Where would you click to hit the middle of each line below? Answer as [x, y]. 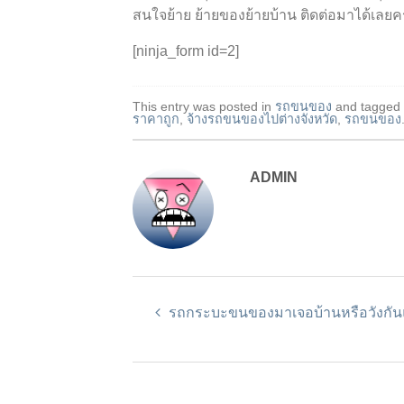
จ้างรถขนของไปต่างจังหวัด [262, 119]
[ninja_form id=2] [186, 50]
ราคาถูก [156, 119]
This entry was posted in [204, 106]
